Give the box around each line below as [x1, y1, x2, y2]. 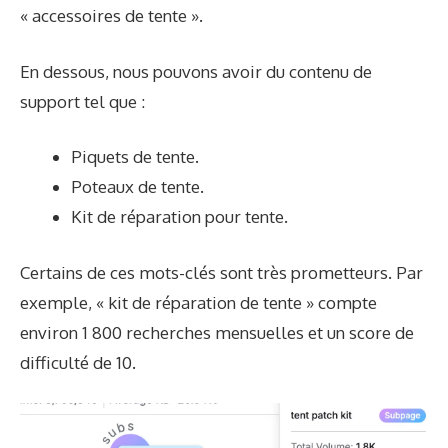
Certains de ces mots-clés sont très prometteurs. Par [20, 261, 423, 283]
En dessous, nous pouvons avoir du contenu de [20, 60, 372, 82]
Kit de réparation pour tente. [71, 206, 288, 228]
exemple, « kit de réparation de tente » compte [20, 291, 377, 313]
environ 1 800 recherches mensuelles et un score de [20, 321, 414, 343]
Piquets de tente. [71, 146, 199, 168]
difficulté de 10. [20, 351, 136, 373]
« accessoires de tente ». [20, 5, 203, 27]
